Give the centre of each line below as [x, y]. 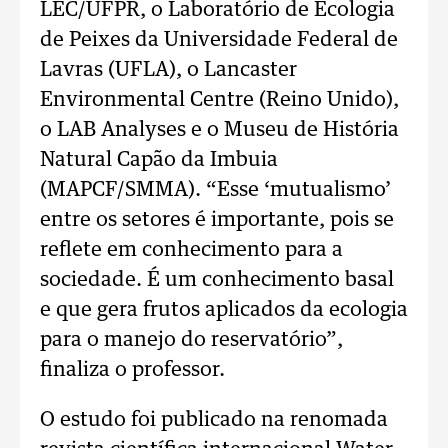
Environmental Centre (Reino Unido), [219, 100]
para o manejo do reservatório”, [191, 340]
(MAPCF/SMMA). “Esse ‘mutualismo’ [215, 190]
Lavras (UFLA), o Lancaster [168, 70]
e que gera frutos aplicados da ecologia [224, 310]
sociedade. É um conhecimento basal [217, 280]
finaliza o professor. [132, 370]
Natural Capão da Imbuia [159, 160]
